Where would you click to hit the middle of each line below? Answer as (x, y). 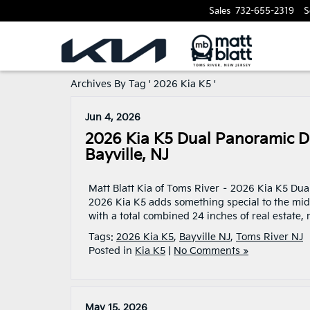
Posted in (112, 251)
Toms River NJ (270, 237)
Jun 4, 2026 (113, 117)
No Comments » (211, 251)
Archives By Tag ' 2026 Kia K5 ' (143, 84)
